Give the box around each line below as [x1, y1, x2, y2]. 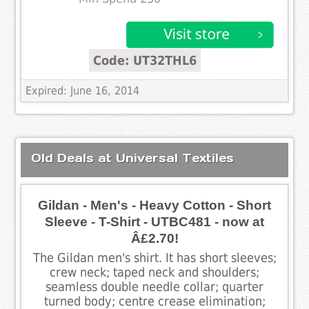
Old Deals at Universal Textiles [31, 150, 235, 166]
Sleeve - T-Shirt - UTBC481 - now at [45, 214, 264, 229]
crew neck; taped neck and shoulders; [50, 265, 259, 279]
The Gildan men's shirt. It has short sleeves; [32, 250, 277, 265]
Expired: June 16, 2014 [26, 83, 140, 97]
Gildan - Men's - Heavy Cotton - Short [38, 197, 271, 212]
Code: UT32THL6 [93, 52, 197, 68]
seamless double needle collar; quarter [46, 279, 263, 294]
